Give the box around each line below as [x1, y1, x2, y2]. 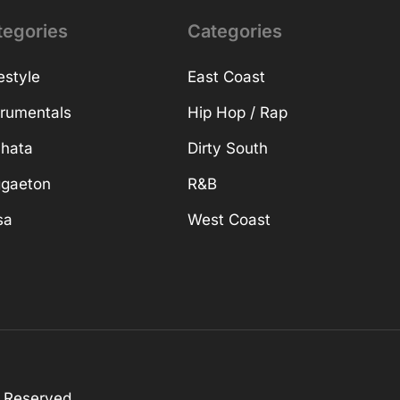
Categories [187, 21, 283, 43]
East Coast [187, 68, 266, 87]
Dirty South [187, 139, 269, 158]
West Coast [187, 211, 271, 229]
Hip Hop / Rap [187, 104, 288, 122]
